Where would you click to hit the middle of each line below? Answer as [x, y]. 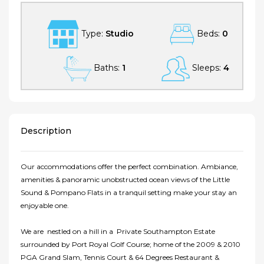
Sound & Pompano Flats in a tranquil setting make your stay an [129, 193]
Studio [120, 34]
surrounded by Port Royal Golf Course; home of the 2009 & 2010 [131, 245]
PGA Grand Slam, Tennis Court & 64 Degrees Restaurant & [120, 258]
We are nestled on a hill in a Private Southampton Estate [118, 232]
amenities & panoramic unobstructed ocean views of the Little [125, 180]
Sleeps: [207, 68]
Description [46, 131]
